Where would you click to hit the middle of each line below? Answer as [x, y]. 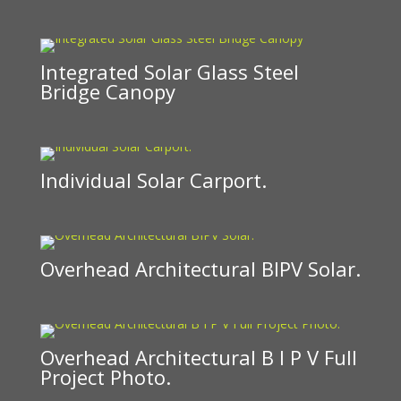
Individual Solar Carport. [153, 179]
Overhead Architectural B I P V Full [198, 358]
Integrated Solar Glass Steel [169, 71]
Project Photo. [105, 377]
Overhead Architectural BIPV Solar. [200, 268]
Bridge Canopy [107, 91]
